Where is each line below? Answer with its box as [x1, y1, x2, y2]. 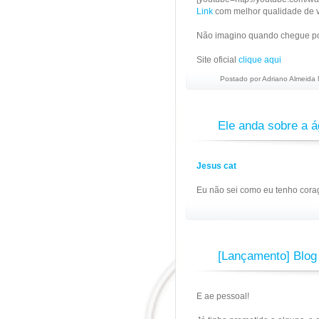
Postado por [220, 75, 262, 83]
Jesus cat [197, 161, 236, 171]
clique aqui [239, 55, 281, 65]
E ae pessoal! [197, 291, 249, 301]
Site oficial [197, 55, 239, 65]
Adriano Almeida [262, 75, 315, 83]
